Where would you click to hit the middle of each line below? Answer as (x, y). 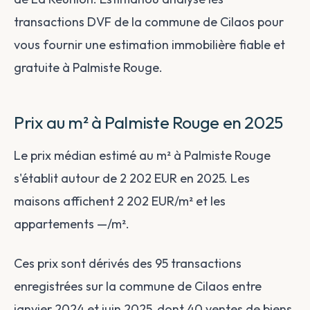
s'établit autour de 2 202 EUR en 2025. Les (132, 178)
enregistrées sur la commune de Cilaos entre (138, 286)
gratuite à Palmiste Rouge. (88, 67)
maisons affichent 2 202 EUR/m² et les (120, 201)
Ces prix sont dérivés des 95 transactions (128, 263)
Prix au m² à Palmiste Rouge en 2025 (148, 122)
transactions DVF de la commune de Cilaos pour (149, 22)
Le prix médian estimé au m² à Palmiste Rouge (142, 155)
